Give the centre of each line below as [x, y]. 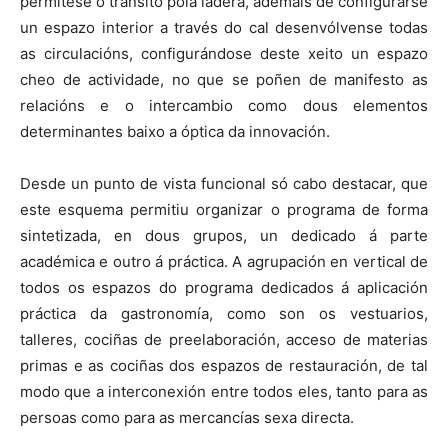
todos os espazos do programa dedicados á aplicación [224, 287]
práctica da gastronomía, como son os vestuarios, [224, 313]
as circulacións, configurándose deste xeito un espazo [224, 53]
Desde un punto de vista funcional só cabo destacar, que [224, 183]
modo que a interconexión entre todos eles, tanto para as [224, 391]
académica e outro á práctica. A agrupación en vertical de [224, 261]
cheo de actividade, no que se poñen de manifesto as [224, 79]
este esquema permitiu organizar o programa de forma [224, 209]
